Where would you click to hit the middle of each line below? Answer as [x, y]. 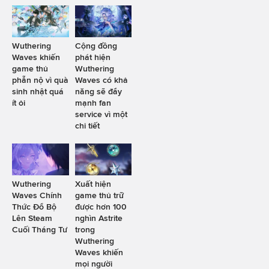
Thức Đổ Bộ [34, 207]
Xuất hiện [93, 184]
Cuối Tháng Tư [40, 230]
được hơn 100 [101, 207]
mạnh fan [93, 102]
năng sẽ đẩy [98, 91]
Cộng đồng [96, 45]
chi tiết [87, 125]
